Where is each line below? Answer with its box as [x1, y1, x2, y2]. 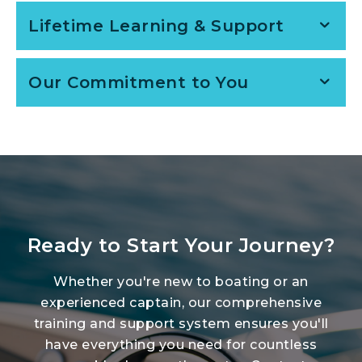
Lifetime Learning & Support [28, 16, 284, 36]
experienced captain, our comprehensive [40, 295, 322, 311]
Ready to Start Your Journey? [27, 234, 335, 258]
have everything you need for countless [44, 337, 318, 353]
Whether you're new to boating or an [53, 274, 309, 290]
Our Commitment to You [28, 73, 249, 93]
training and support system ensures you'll [33, 316, 329, 332]
